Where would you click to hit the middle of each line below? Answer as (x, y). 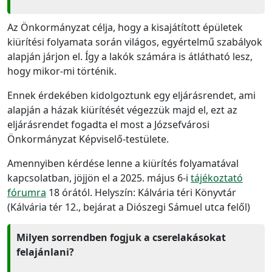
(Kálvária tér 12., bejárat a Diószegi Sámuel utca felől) (129, 207)
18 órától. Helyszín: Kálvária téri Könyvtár (141, 192)
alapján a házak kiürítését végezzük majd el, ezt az (122, 110)
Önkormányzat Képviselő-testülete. (88, 139)
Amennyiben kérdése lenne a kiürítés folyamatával (123, 163)
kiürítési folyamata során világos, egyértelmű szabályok (135, 42)
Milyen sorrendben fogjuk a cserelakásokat (121, 237)
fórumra (27, 192)
